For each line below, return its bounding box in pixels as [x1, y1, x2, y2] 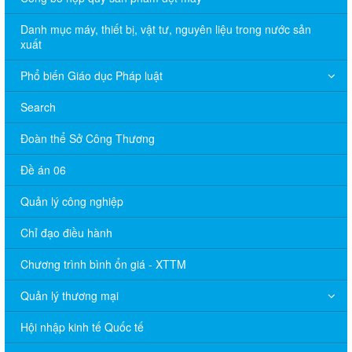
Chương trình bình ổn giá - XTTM [20, 256, 186, 273]
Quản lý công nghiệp [20, 193, 123, 210]
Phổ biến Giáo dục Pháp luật [20, 68, 163, 84]
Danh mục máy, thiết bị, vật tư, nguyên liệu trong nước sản [20, 21, 311, 38]
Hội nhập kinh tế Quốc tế [20, 319, 144, 335]
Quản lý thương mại [20, 288, 119, 304]
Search [20, 99, 56, 115]
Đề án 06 [20, 162, 66, 178]
